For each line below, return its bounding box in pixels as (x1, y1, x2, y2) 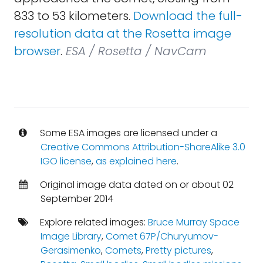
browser (14, 43, 60, 59)
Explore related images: (37, 215, 148, 229)
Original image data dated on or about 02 (37, 178, 234, 191)
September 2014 (40, 192, 113, 205)
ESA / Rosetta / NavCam (62, 43, 206, 59)
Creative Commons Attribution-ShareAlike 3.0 (40, 140, 245, 154)
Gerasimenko (40, 244, 101, 257)
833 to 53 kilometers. (14, 8, 133, 24)
